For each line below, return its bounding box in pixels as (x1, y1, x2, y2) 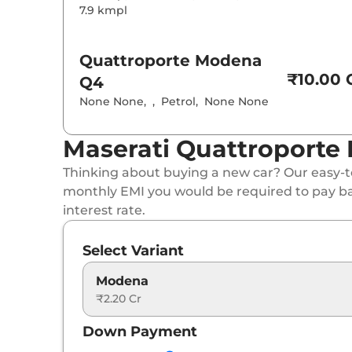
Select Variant (82, 242, 184, 260)
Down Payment (82, 323, 197, 341)
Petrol (161, 94, 196, 109)
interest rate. (63, 203, 145, 218)
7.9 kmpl (79, 3, 127, 18)
